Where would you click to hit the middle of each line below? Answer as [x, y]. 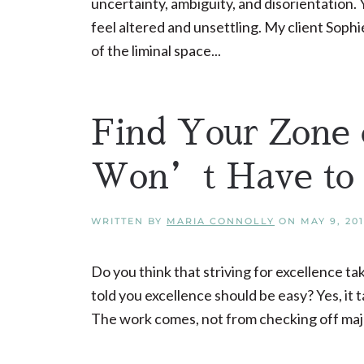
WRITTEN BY [129, 221]
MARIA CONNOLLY [221, 221]
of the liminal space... [156, 50]
